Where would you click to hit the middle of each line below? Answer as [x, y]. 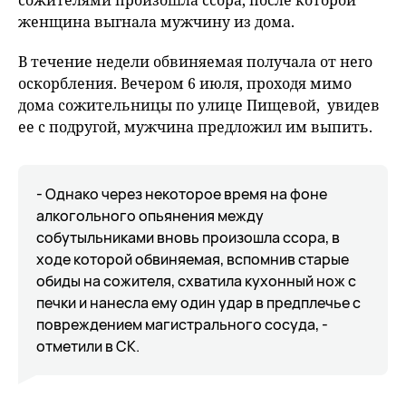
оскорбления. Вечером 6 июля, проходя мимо [185, 84]
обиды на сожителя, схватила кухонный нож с [196, 281]
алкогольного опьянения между [150, 216]
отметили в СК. [88, 347]
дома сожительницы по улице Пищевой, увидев [199, 106]
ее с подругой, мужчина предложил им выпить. [195, 127]
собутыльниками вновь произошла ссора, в [188, 238]
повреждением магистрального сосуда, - [182, 325]
